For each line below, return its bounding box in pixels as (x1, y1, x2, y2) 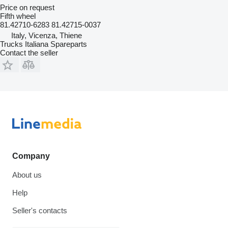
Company (12, 152, 50, 160)
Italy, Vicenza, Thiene (11, 31, 82, 40)
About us (12, 170, 42, 179)
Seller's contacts (12, 206, 67, 215)
